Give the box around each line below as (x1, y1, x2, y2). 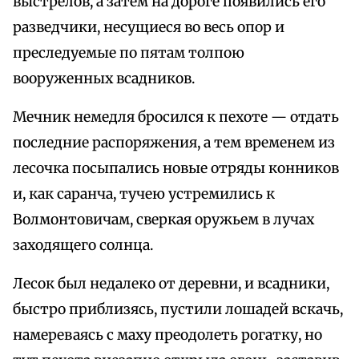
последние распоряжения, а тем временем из (13, 134, 335, 152)
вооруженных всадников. (13, 70, 195, 88)
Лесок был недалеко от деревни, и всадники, (13, 275, 329, 293)
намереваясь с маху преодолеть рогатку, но (13, 326, 322, 345)
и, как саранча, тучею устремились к (13, 185, 275, 204)
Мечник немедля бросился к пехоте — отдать (13, 108, 339, 127)
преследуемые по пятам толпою (13, 44, 244, 63)
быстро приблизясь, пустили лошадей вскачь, (13, 301, 343, 319)
